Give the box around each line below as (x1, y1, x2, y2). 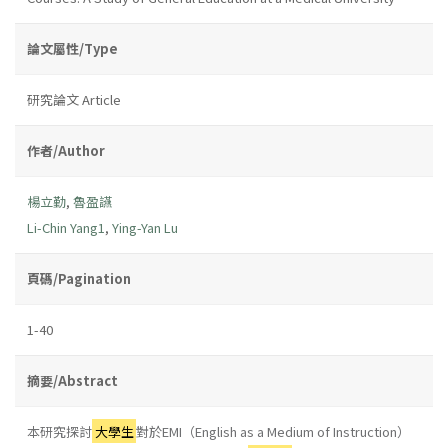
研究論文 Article (27, 89, 121, 109)
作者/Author (27, 140, 105, 160)
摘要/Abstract (27, 370, 118, 390)
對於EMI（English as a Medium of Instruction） (136, 421, 411, 441)
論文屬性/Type (27, 38, 118, 58)
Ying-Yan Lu (112, 217, 178, 237)
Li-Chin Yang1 (27, 217, 105, 237)
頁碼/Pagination (27, 268, 131, 288)
